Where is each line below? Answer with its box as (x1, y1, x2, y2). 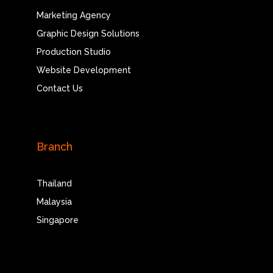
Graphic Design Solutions (36, 28, 140, 38)
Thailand (36, 178, 72, 188)
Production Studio (36, 46, 111, 57)
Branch (36, 140, 73, 153)
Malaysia (36, 196, 72, 207)
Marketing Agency (36, 10, 111, 20)
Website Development (36, 65, 131, 75)
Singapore (36, 214, 79, 225)
